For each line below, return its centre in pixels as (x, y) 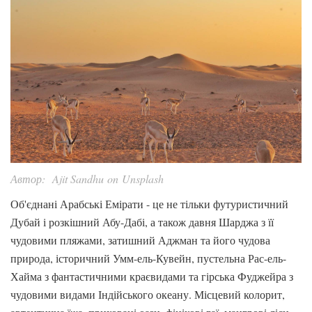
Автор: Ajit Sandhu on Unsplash (87, 179)
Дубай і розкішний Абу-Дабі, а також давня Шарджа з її (142, 222)
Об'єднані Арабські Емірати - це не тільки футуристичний (149, 204)
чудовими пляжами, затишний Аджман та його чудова (140, 240)
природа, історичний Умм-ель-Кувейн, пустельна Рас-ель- (148, 258)
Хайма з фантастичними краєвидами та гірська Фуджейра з (152, 276)
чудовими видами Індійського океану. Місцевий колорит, (148, 295)
